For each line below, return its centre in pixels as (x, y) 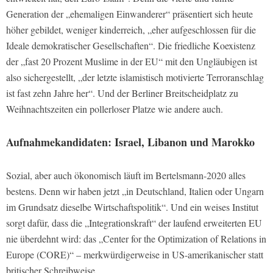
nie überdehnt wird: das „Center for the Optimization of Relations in (136, 238)
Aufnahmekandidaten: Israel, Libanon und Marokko (130, 142)
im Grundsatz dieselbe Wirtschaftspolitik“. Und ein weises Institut (132, 207)
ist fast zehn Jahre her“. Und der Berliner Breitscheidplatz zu (122, 93)
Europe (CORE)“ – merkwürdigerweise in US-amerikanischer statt (135, 254)
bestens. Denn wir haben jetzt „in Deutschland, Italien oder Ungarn (135, 191)
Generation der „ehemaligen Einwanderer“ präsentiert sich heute (129, 13)
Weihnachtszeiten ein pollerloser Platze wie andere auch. (115, 108)
